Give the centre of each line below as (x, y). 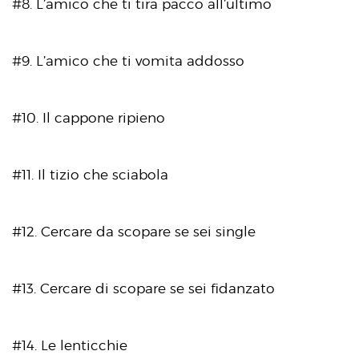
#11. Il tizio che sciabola (90, 174)
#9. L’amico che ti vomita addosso (128, 61)
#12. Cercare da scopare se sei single (134, 231)
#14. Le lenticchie (70, 345)
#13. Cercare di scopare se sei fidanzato (143, 288)
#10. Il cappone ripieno (89, 117)
